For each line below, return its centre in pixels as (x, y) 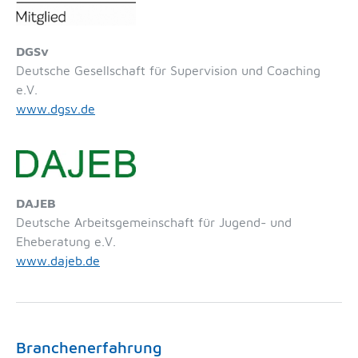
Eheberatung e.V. (66, 242)
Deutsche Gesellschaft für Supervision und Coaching (168, 70)
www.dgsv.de (56, 108)
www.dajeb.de (58, 261)
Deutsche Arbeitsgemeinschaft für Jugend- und (154, 223)
